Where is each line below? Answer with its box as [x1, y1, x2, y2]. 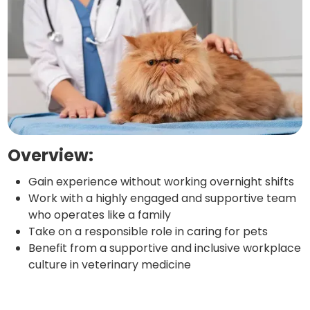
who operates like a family [28, 207, 172, 224]
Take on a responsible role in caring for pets [28, 224, 268, 240]
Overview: [8, 144, 94, 167]
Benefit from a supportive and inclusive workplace [28, 240, 302, 257]
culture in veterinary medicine [28, 257, 192, 273]
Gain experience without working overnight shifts [28, 174, 295, 190]
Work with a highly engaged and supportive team [28, 190, 297, 207]
